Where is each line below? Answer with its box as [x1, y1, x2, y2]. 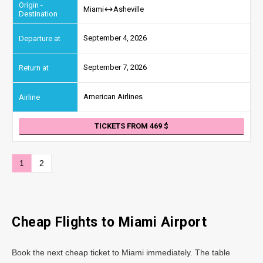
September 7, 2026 [83, 63, 147, 72]
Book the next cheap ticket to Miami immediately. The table [12, 247, 230, 257]
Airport [160, 214, 207, 230]
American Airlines [83, 92, 143, 102]
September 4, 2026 [83, 33, 147, 43]
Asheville [113, 5, 144, 14]
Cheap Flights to [12, 214, 119, 230]
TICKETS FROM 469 [95, 121, 164, 130]
